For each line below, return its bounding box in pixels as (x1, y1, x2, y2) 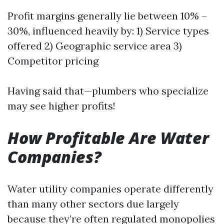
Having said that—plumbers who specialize (7, 84, 208, 97)
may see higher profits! (7, 99, 115, 112)
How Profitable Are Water (7, 127, 209, 148)
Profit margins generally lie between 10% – (7, 9, 207, 22)
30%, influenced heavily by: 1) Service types (7, 24, 209, 37)
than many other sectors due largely (7, 197, 179, 210)
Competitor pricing (7, 54, 98, 67)
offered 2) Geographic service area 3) (7, 39, 182, 52)
